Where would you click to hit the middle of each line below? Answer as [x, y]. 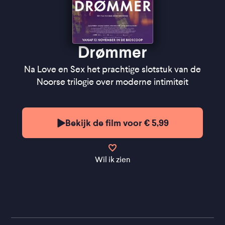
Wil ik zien [113, 159]
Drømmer [113, 52]
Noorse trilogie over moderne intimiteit [113, 82]
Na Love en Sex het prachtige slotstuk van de [113, 69]
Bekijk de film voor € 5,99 [117, 123]
